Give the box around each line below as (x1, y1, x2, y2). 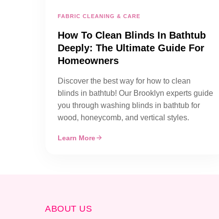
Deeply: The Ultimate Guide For (58, 43, 204, 53)
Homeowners (58, 55, 119, 66)
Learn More (58, 134, 95, 142)
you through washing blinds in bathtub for (58, 101, 200, 109)
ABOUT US (45, 204, 92, 214)
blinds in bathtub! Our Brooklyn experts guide (58, 89, 213, 97)
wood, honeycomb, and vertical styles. (58, 113, 189, 122)
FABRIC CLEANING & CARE (58, 13, 140, 19)
